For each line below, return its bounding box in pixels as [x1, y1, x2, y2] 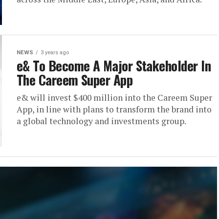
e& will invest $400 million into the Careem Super [17, 91, 212, 103]
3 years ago [41, 49, 69, 56]
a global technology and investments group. [17, 115, 186, 127]
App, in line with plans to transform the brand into [17, 103, 212, 115]
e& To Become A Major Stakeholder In [17, 55, 211, 75]
